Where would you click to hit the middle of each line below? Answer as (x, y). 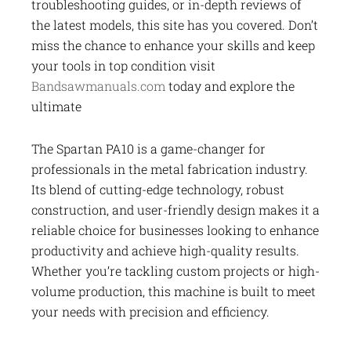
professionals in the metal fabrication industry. (170, 168)
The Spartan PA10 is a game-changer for (148, 148)
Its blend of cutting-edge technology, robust (158, 189)
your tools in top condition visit (123, 65)
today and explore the (230, 85)
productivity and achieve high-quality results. (165, 250)
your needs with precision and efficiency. (150, 311)
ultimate (56, 106)
